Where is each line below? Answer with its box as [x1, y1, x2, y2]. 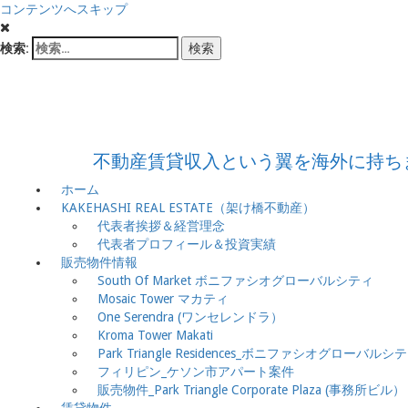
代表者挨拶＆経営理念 [97, 219, 225, 233]
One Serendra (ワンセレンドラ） [97, 310, 283, 324]
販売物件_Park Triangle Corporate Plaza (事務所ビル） [97, 382, 405, 397]
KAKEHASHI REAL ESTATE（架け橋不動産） [61, 200, 315, 215]
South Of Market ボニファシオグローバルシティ [97, 273, 373, 288]
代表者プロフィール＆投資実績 [97, 237, 276, 251]
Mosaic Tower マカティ [97, 291, 229, 306]
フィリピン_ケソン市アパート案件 [97, 364, 294, 379]
